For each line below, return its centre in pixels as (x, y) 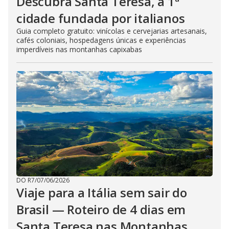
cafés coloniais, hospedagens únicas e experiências (101, 40)
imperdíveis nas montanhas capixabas (79, 50)
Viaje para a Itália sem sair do (102, 193)
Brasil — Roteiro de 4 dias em (101, 210)
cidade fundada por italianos (101, 18)
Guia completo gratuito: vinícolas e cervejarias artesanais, (112, 31)
